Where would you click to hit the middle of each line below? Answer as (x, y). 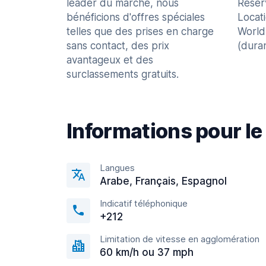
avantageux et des (110, 60)
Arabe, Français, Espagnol (163, 181)
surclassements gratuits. (123, 74)
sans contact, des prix (118, 46)
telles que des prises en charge (140, 31)
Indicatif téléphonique (144, 203)
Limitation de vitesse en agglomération (180, 239)
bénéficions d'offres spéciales (136, 17)
